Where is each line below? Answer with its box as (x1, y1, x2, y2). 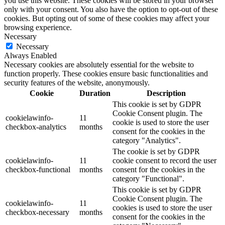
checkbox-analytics (6, 123, 66, 132)
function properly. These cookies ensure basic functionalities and (4, 69, 208, 78)
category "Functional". (113, 174, 184, 183)
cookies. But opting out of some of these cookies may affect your (4, 14, 209, 23)
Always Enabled (4, 51, 57, 60)
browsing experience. (4, 23, 72, 32)
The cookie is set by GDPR (113, 147, 200, 156)
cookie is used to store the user (113, 118, 209, 127)
